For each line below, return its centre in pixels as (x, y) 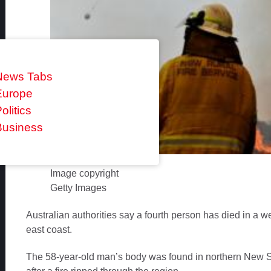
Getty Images (78, 188)
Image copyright (84, 174)
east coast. (49, 230)
